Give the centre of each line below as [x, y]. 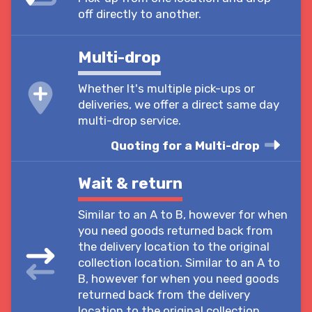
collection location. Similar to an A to [179, 262]
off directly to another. [140, 14]
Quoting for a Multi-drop [187, 145]
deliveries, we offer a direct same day [179, 104]
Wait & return [130, 183]
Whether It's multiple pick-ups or [166, 88]
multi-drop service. [130, 120]
